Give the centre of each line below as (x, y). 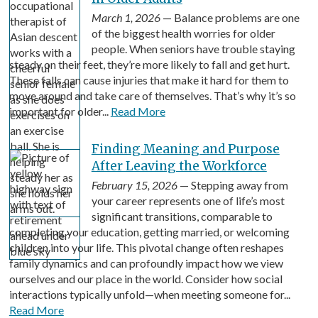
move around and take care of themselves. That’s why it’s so (152, 95)
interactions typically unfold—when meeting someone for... (149, 294)
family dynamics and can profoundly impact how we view (146, 263)
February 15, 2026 (134, 185)
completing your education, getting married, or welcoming (149, 231)
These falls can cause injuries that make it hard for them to (149, 79)
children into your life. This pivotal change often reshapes (146, 247)
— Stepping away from (232, 185)
